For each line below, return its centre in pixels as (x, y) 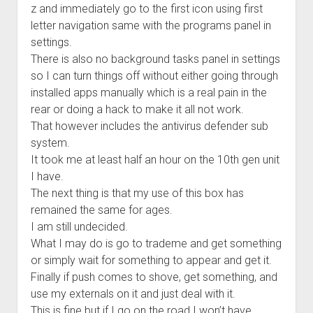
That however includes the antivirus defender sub (149, 126)
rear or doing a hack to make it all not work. (137, 109)
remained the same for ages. (101, 210)
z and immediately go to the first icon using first (146, 9)
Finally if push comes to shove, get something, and (154, 277)
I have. (47, 176)
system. (50, 143)
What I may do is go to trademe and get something (156, 243)
